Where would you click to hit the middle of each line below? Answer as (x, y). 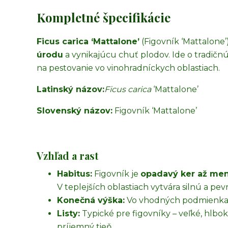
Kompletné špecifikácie (104, 17)
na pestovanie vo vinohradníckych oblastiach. (128, 68)
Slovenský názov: (75, 111)
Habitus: (75, 174)
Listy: (68, 213)
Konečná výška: (91, 200)
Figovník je (116, 174)
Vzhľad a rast (68, 155)
